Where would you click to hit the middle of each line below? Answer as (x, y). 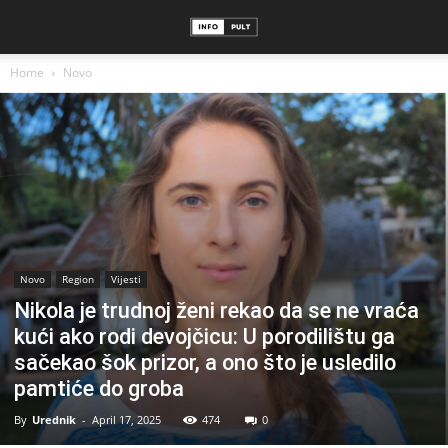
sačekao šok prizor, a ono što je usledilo (205, 363)
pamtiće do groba (99, 389)
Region (78, 279)
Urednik (54, 420)
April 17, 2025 (126, 420)
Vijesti (126, 279)
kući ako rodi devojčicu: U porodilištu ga (204, 337)
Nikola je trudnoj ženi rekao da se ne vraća (216, 311)
